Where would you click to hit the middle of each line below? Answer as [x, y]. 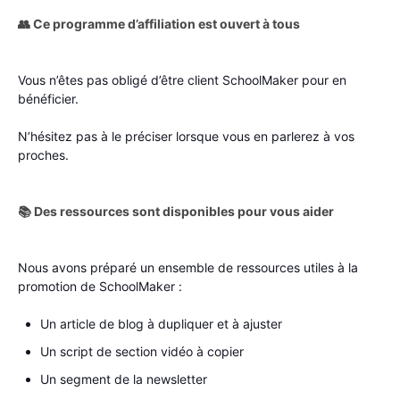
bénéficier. [50, 98]
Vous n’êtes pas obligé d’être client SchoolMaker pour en [182, 79]
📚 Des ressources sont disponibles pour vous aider [176, 211]
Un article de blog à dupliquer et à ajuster [161, 323]
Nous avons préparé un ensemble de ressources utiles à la [188, 267]
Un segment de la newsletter [124, 379]
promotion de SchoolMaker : [100, 286]
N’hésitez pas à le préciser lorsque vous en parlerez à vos [186, 136]
